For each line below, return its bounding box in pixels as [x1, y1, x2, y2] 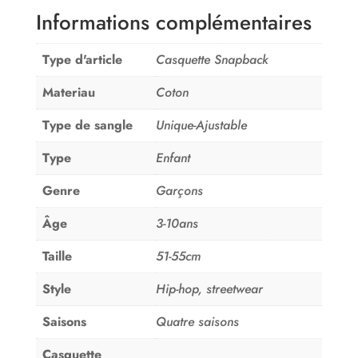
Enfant [155, 148, 190, 167]
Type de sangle [42, 115, 133, 134]
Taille [42, 246, 72, 265]
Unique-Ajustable [155, 115, 247, 134]
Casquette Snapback [155, 50, 268, 69]
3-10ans [155, 213, 198, 233]
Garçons [155, 181, 203, 200]
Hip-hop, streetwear [155, 279, 263, 298]
